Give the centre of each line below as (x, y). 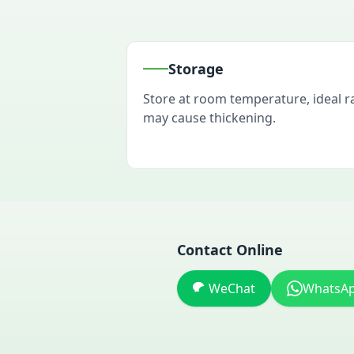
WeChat (232, 288)
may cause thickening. (209, 118)
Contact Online (230, 250)
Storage (196, 69)
